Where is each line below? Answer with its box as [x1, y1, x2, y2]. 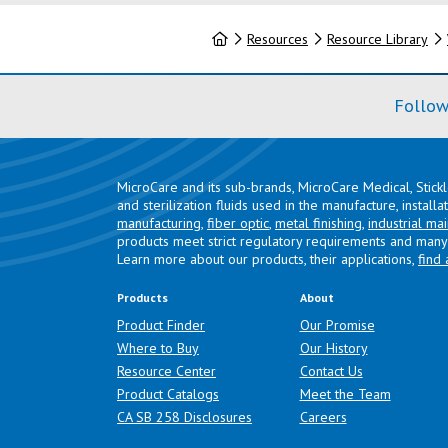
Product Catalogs [117, 384, 219, 403]
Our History [299, 338, 368, 357]
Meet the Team [299, 384, 391, 403]
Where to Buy [117, 338, 199, 357]
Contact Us [299, 361, 363, 380]
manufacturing [117, 213, 201, 232]
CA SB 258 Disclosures [117, 407, 252, 426]
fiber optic [207, 213, 269, 232]
